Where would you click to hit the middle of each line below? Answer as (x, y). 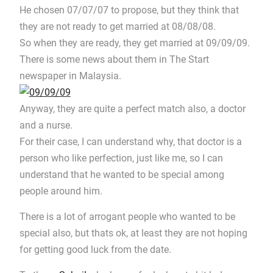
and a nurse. (46, 125)
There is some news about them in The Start (114, 59)
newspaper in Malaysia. (70, 76)
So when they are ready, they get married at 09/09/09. (134, 43)
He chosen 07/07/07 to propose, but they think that (129, 10)
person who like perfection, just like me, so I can (121, 158)
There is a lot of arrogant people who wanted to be (127, 217)
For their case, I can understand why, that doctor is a (130, 142)
